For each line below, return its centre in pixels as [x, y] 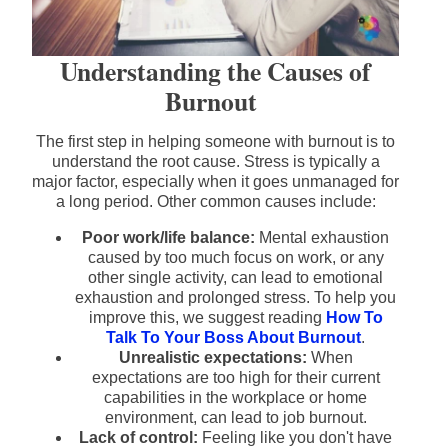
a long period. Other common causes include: [215, 202]
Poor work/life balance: [168, 238]
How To [354, 318]
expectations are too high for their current [235, 378]
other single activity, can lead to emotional [235, 278]
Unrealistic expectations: [212, 358]
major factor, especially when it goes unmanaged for [215, 182]
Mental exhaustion [322, 238]
